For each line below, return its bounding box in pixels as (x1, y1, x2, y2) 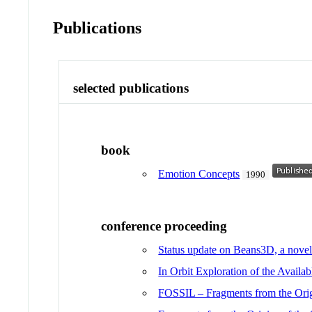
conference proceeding (101, 218, 228, 233)
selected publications (73, 80, 189, 95)
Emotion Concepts (158, 168, 240, 180)
